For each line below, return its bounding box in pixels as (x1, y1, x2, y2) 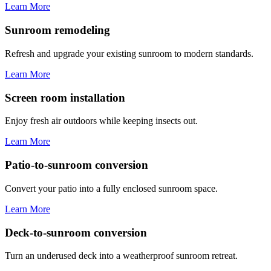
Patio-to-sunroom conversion (5, 158, 148, 172)
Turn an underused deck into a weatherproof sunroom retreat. (5, 250, 238, 261)
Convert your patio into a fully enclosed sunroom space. (5, 183, 218, 194)
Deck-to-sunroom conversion (5, 226, 147, 239)
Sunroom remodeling (5, 24, 110, 37)
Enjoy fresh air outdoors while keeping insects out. (5, 116, 198, 126)
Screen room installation (5, 91, 125, 104)
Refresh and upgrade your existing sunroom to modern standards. (5, 48, 253, 59)
